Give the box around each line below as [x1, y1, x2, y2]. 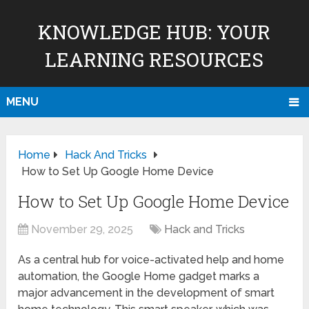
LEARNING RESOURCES [45, 47, 264, 72]
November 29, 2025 [31, 223, 134, 237]
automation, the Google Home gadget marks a [18, 270, 260, 283]
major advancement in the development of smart [18, 286, 275, 300]
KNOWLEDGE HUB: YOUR [38, 19, 271, 45]
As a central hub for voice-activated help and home [18, 253, 285, 267]
